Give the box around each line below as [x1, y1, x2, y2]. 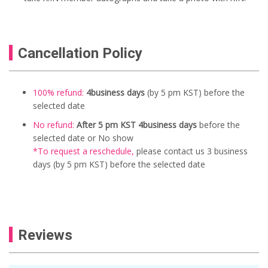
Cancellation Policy [18, 44, 142, 62]
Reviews [18, 226, 72, 243]
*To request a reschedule [33, 145, 132, 157]
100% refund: [33, 86, 84, 98]
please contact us [134, 145, 205, 157]
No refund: [33, 118, 77, 130]
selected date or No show [33, 132, 133, 144]
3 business [207, 145, 248, 157]
